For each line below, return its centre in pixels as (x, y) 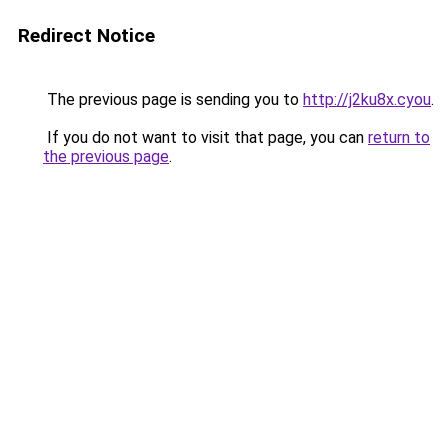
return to (399, 137)
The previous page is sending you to (173, 99)
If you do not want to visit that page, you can (205, 137)
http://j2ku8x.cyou (367, 99)
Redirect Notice (86, 35)
